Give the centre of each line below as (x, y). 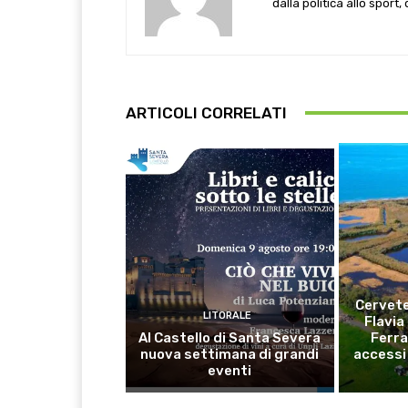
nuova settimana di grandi (230, 354)
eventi (230, 370)
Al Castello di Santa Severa (230, 337)
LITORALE (228, 315)
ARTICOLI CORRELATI (206, 112)
